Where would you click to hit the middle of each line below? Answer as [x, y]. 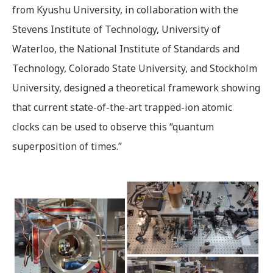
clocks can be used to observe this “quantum [113, 127]
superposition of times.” [67, 146]
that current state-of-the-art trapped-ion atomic [122, 107]
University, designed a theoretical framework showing [136, 88]
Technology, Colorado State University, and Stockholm [135, 68]
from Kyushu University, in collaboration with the [125, 10]
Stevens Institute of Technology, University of [116, 29]
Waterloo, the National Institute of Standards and [126, 49]
